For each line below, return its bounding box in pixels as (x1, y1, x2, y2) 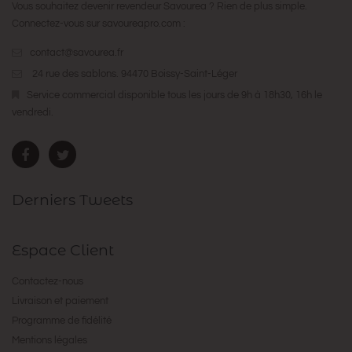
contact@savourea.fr (30, 46, 123, 58)
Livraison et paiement (12, 295, 108, 307)
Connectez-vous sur (12, 17, 102, 29)
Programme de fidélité (12, 315, 112, 327)
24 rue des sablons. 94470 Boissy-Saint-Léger (30, 68, 237, 79)
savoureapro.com (102, 17, 181, 29)
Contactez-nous (12, 276, 83, 288)
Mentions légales (12, 335, 87, 346)
